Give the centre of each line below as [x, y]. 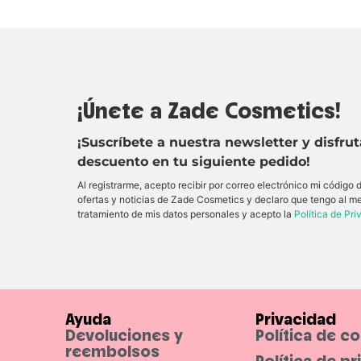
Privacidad [296, 318]
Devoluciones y [124, 334]
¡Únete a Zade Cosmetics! [210, 110]
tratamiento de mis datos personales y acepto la [186, 214]
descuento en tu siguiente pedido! [194, 161]
